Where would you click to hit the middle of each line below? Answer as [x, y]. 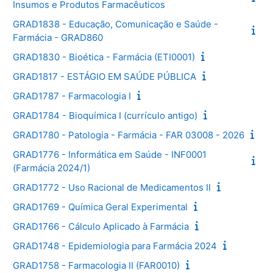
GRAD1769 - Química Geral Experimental [100, 207]
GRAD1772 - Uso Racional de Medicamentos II [112, 187]
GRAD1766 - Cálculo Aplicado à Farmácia [101, 226]
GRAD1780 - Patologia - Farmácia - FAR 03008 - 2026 [129, 135]
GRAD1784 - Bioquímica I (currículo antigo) [105, 115]
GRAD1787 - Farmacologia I [72, 96]
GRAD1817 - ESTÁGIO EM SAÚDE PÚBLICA [105, 76]
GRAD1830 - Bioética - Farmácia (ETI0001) [104, 57]
